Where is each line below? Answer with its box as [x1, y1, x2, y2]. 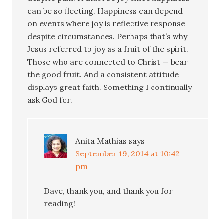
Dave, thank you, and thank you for [44, 185, 173, 196]
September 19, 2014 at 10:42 [75, 148, 180, 158]
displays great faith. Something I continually [27, 82, 192, 92]
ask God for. [27, 94, 73, 105]
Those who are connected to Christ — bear [27, 56, 188, 66]
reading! [44, 198, 76, 208]
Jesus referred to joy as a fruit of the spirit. [27, 44, 189, 54]
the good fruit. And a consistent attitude [27, 69, 179, 79]
